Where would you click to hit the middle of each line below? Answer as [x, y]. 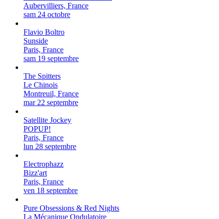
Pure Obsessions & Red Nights [71, 208]
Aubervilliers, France [56, 6]
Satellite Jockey [47, 120]
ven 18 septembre [51, 191]
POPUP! [37, 129]
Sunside [36, 41]
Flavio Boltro [44, 32]
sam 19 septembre [51, 59]
